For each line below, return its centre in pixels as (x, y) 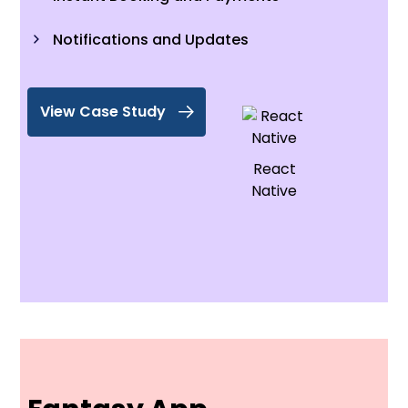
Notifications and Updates (151, 39)
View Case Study (103, 111)
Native (274, 190)
